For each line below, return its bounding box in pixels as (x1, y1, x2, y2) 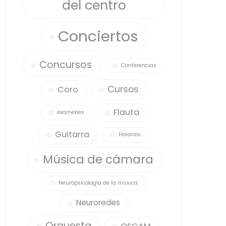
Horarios (119, 131, 141, 138)
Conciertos (58, 26, 138, 46)
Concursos (39, 58, 92, 72)
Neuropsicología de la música (58, 179, 138, 187)
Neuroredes (76, 197, 120, 208)
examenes (56, 108, 84, 116)
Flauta (113, 106, 139, 118)
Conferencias (121, 61, 156, 69)
